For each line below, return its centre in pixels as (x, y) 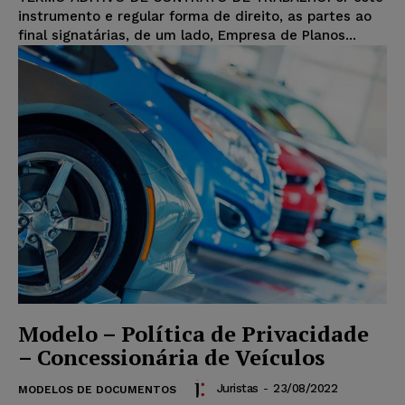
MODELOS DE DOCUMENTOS (97, 389)
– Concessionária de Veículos (171, 357)
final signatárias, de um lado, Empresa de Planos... (187, 36)
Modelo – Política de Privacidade (193, 333)
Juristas (237, 389)
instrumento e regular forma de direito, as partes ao (195, 17)
